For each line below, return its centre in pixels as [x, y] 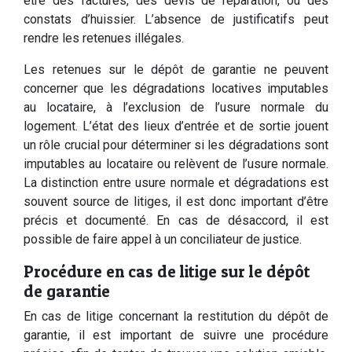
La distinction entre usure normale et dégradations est [176, 183]
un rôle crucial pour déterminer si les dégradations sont [176, 145]
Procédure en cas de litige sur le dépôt [167, 271]
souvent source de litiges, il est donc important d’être [176, 202]
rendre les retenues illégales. [104, 38]
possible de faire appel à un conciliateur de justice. [163, 239]
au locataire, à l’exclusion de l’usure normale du [176, 107]
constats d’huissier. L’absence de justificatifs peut [176, 19]
